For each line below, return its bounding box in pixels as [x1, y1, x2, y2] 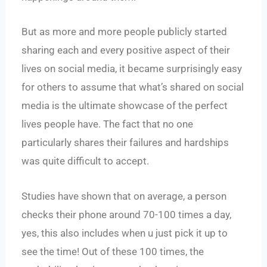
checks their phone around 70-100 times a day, [21, 208, 232, 221]
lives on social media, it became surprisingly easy [21, 63, 243, 75]
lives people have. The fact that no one [21, 118, 194, 131]
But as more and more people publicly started [21, 26, 228, 38]
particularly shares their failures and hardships [21, 136, 229, 149]
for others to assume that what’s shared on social [21, 81, 244, 94]
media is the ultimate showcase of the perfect [21, 100, 228, 112]
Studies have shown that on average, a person [21, 190, 227, 202]
